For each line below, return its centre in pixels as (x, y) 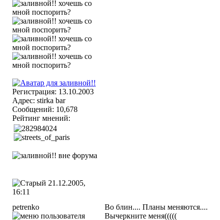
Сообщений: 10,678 (45, 109)
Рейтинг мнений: (42, 118)
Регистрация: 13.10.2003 (53, 92)
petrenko (26, 207)
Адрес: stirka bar (39, 100)
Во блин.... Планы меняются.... (156, 207)
